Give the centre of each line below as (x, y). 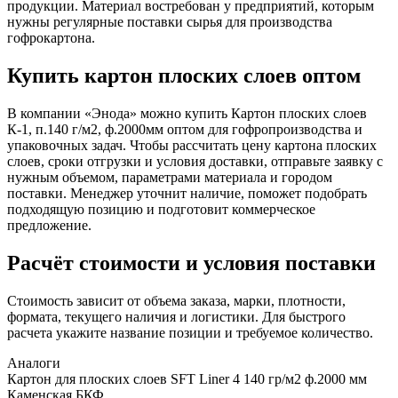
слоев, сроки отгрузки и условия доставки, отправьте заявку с (195, 161)
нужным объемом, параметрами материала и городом (170, 177)
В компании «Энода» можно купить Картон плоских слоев (187, 113)
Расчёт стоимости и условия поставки (191, 263)
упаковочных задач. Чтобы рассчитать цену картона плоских (192, 145)
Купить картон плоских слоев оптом (184, 75)
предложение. (49, 225)
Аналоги (34, 362)
